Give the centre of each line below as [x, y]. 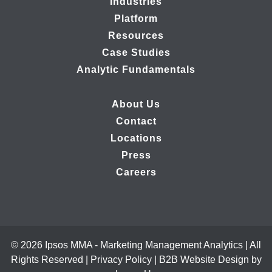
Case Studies [136, 53]
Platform [136, 19]
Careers [136, 172]
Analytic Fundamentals [136, 70]
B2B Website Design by [210, 260]
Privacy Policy [121, 260]
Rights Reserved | [50, 260]
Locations [136, 138]
